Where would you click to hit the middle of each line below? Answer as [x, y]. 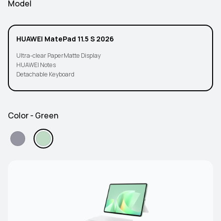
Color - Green [33, 116]
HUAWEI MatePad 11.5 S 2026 [65, 39]
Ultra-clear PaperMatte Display [58, 56]
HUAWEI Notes [36, 65]
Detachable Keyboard [45, 74]
